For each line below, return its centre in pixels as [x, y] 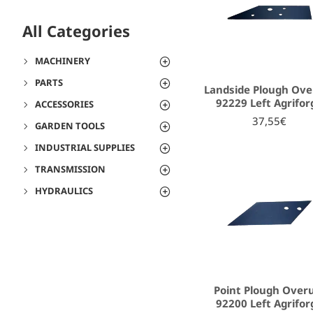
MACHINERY [63, 61]
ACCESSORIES [64, 104]
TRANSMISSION [70, 169]
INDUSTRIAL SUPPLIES [85, 147]
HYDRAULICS [64, 191]
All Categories [76, 31]
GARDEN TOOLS [70, 126]
